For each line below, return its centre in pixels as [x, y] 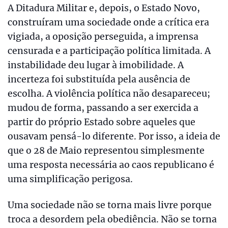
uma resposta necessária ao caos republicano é [111, 165]
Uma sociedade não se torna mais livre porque [110, 205]
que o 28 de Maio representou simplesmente [106, 151]
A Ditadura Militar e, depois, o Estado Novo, [104, 8]
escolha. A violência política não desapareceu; [109, 94]
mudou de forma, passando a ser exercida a [103, 108]
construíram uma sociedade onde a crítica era [108, 23]
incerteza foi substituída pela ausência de [99, 80]
